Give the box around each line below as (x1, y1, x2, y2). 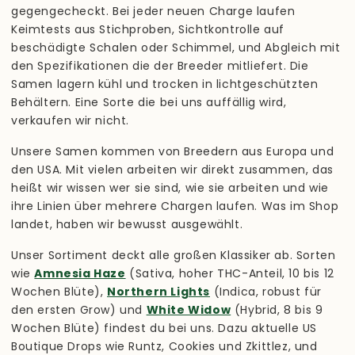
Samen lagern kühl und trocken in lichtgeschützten (11, 75, 319, 92)
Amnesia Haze (34, 265, 126, 281)
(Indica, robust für (210, 283, 322, 300)
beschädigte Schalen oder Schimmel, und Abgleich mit (11, 39, 341, 55)
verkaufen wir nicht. (11, 112, 129, 128)
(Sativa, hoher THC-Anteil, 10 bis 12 (125, 265, 334, 281)
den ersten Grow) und (11, 301, 147, 318)
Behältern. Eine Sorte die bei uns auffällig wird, (11, 94, 287, 110)
